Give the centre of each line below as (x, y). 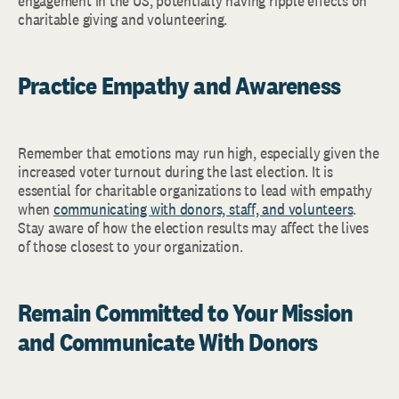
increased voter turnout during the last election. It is (175, 171)
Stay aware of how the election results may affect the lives (193, 227)
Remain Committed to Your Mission (186, 312)
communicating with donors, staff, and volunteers (203, 208)
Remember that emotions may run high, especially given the (199, 152)
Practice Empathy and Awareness (179, 85)
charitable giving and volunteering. (123, 19)
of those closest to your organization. (130, 246)
